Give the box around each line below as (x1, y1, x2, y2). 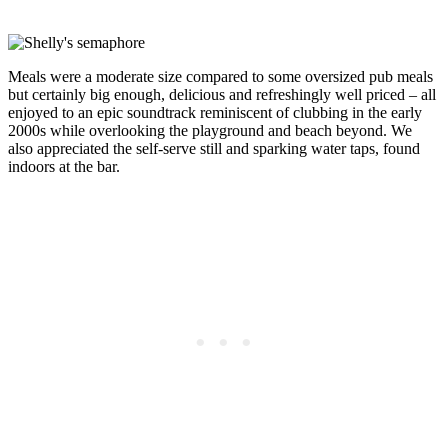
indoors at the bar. (8, 158, 120, 176)
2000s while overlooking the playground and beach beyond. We (8, 122, 412, 140)
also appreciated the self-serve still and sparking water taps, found (8, 140, 420, 158)
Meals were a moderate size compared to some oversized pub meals (8, 68, 433, 86)
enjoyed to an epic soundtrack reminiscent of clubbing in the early (8, 104, 422, 122)
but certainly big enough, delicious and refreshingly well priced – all (8, 86, 436, 104)
